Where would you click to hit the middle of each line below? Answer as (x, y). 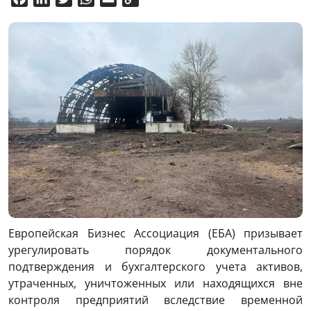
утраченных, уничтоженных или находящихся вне (155, 284)
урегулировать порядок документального (155, 250)
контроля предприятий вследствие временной (155, 300)
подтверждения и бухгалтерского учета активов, (155, 267)
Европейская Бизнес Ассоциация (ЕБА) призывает (155, 234)
